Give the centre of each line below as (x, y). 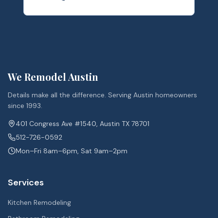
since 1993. (25, 106)
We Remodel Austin (53, 77)
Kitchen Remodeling (39, 202)
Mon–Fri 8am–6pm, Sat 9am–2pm (72, 151)
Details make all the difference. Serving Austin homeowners (102, 95)
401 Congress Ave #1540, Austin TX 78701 (82, 124)
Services (26, 182)
